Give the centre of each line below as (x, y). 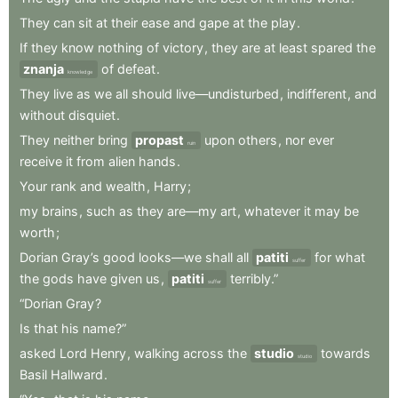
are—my (192, 211)
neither (74, 139)
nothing (120, 47)
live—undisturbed (227, 93)
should (152, 93)
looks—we (170, 257)
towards (346, 353)
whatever (272, 211)
